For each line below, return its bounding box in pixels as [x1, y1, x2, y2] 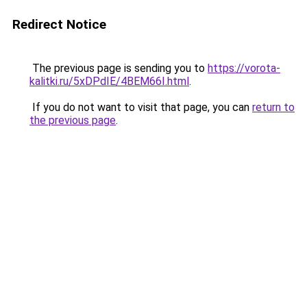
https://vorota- [208, 62, 280, 75]
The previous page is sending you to [29, 62, 208, 75]
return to [252, 101, 295, 114]
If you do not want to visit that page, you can [29, 101, 252, 114]
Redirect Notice [12, 16, 106, 32]
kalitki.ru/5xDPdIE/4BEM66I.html [29, 75, 189, 88]
